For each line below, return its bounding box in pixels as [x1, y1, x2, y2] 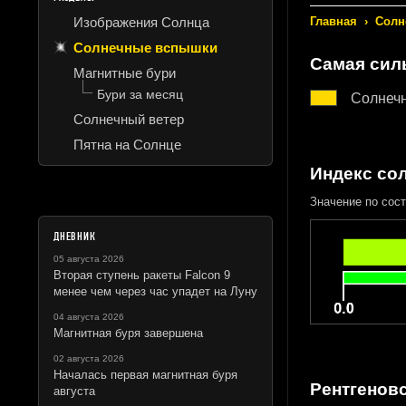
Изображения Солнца [73, 14, 209, 30]
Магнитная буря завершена [53, 325, 203, 340]
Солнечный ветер [73, 111, 184, 127]
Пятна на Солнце [73, 136, 181, 152]
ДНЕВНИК [53, 228, 96, 244]
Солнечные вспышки [73, 39, 217, 55]
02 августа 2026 [53, 353, 124, 363]
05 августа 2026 [53, 253, 124, 264]
